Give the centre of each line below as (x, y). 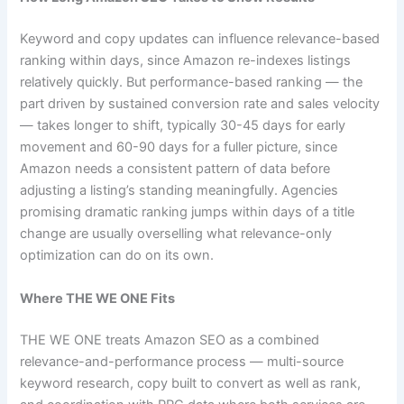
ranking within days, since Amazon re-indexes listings (186, 61)
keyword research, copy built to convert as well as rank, (191, 383)
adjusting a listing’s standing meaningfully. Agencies (179, 191)
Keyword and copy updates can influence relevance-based (200, 39)
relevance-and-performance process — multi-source (182, 361)
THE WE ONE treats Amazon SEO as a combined (170, 340)
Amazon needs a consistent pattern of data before (175, 169)
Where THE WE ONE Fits (98, 298)
